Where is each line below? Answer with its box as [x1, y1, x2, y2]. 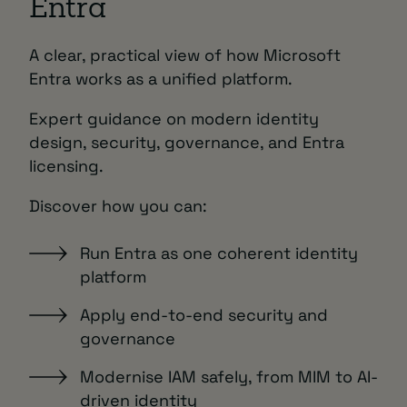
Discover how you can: [29, 195, 207, 217]
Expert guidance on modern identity [29, 108, 319, 130]
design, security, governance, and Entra [29, 132, 344, 154]
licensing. [29, 155, 104, 177]
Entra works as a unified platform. [29, 68, 293, 90]
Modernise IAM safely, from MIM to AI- [80, 366, 378, 388]
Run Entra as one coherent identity [80, 243, 358, 264]
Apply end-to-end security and [80, 304, 328, 326]
